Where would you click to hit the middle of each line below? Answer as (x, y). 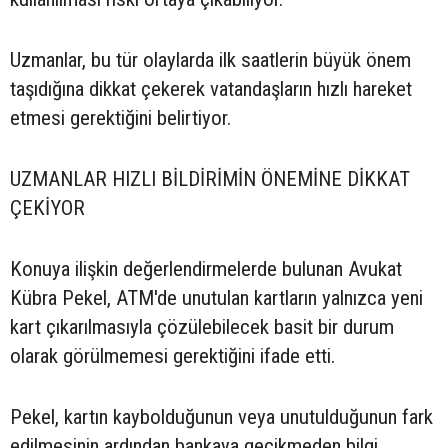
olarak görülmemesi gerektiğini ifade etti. (172, 356)
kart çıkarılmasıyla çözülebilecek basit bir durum (202, 327)
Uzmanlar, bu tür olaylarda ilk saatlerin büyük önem (210, 60)
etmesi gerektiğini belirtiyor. (120, 118)
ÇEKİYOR (47, 208)
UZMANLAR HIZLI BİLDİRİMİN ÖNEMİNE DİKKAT (210, 179)
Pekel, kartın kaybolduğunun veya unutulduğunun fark (221, 417)
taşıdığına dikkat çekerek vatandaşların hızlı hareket (211, 89)
